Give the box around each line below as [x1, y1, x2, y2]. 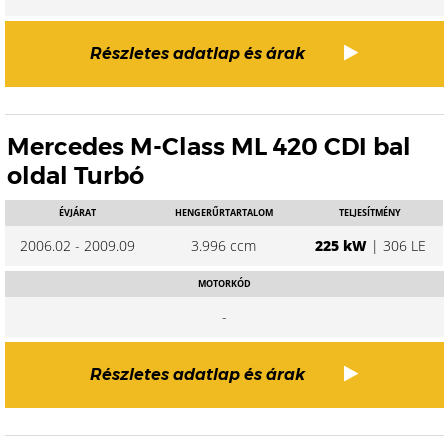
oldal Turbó [7, 161, 144, 190]
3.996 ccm [191, 236, 257, 255]
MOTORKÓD [197, 277, 251, 290]
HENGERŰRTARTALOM [174, 206, 273, 219]
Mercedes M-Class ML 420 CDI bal [7, 132, 411, 161]
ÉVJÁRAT [59, 206, 97, 219]
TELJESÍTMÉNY [339, 206, 402, 219]
